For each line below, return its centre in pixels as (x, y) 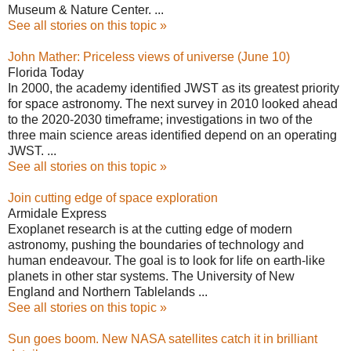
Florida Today (46, 72)
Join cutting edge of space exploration (113, 198)
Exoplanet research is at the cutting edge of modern (150, 229)
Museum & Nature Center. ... (86, 10)
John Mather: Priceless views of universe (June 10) (149, 57)
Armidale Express (57, 213)
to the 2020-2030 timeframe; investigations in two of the (160, 119)
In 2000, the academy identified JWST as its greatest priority (174, 88)
